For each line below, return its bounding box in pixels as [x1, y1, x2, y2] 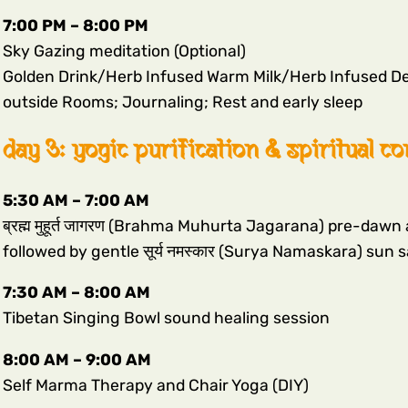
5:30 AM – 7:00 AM [2, 190, 153, 209]
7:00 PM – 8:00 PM [2, 16, 148, 36]
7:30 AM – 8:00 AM [2, 283, 150, 302]
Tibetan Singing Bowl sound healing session [2, 309, 330, 328]
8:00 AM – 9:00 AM [2, 350, 155, 369]
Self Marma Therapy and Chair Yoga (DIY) [2, 375, 309, 394]
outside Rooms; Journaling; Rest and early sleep [2, 93, 362, 112]
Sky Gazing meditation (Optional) [2, 42, 246, 61]
